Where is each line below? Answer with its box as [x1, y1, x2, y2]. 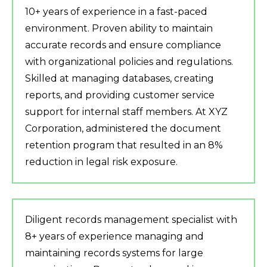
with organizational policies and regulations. [25, 56, 233, 68]
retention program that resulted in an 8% [25, 139, 223, 151]
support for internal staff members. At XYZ [25, 106, 228, 118]
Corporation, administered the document [25, 123, 221, 135]
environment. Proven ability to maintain [25, 23, 213, 35]
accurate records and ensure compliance [25, 39, 221, 51]
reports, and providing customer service [25, 89, 215, 101]
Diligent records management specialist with [25, 214, 237, 226]
